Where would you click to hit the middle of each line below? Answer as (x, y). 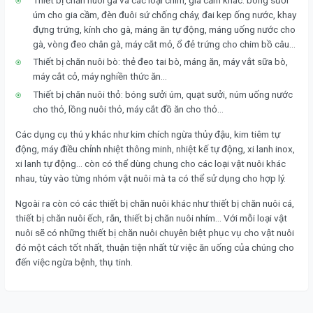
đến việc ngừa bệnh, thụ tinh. (74, 262)
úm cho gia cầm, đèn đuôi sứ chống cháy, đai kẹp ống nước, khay (165, 15)
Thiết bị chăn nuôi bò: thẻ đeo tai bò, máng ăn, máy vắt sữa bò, (160, 62)
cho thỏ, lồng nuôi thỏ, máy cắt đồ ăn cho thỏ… (128, 109)
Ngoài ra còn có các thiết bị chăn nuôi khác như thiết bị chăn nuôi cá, (155, 203)
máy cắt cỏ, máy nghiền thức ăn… (100, 77)
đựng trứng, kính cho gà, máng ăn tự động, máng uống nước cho (164, 30)
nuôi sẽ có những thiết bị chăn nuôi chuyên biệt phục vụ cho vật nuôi (155, 232)
